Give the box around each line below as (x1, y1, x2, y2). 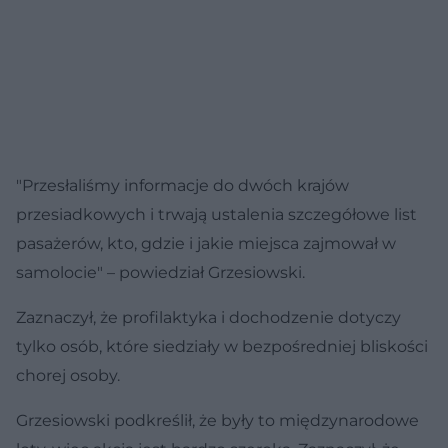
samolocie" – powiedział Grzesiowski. (16, 262, 305, 282)
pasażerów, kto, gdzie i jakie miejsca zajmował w (16, 233, 396, 253)
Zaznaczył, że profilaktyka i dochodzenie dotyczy (16, 307, 401, 327)
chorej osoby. (16, 365, 120, 385)
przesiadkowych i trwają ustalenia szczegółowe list (16, 204, 417, 224)
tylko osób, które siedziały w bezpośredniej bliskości (16, 336, 428, 356)
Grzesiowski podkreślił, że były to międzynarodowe (16, 410, 419, 430)
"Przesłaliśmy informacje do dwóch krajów (16, 175, 349, 195)
